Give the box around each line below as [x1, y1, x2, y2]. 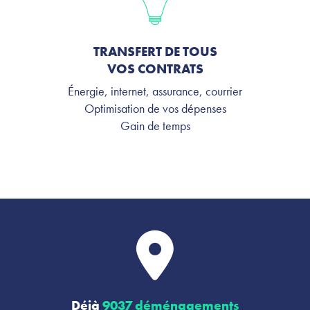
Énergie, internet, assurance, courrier [68, 82, 242, 99]
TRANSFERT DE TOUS [93, 42, 217, 60]
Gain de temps [120, 117, 190, 134]
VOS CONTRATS [107, 60, 203, 77]
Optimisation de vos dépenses [84, 100, 226, 116]
